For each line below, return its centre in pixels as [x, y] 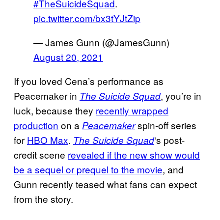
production [36, 125]
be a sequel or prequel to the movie [88, 169]
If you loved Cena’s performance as [89, 81]
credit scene [41, 154]
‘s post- [169, 139]
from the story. [43, 198]
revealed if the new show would [134, 154]
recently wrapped [132, 110]
